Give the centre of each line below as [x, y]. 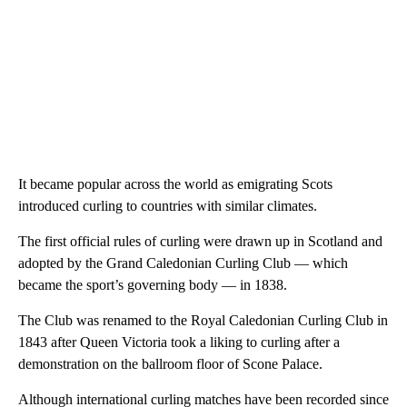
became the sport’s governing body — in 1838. [153, 285]
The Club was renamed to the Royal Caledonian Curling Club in [203, 321]
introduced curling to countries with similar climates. [168, 206]
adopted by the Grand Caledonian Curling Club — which [183, 263]
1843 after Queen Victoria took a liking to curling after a [179, 342]
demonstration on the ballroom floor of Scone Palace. [170, 364]
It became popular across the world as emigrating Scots [175, 184]
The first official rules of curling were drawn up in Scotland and [200, 242]
